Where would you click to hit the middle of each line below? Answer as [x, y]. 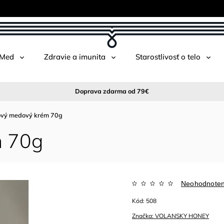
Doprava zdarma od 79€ [112, 91]
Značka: [144, 216]
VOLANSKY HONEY [182, 216]
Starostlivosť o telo [168, 57]
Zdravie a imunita [75, 57]
